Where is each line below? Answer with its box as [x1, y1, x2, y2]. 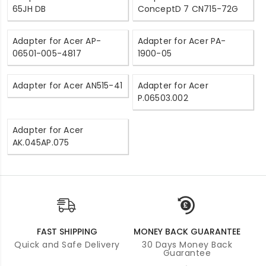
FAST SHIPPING [37, 225, 97, 237]
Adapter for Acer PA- [137, 34, 226, 47]
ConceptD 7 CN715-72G [137, 2, 239, 15]
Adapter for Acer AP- [12, 34, 101, 47]
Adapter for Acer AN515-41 [12, 79, 122, 91]
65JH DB [12, 2, 46, 15]
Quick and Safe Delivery [14, 238, 120, 251]
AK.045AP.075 [12, 136, 69, 148]
